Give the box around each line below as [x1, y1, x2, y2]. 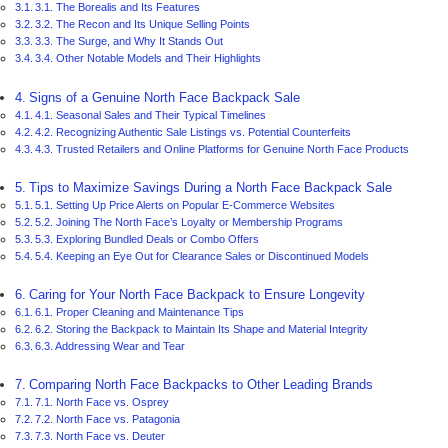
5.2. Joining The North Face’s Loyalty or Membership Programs [35, 215, 344, 228]
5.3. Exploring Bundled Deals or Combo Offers [35, 232, 260, 245]
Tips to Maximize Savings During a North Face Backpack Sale [28, 180, 392, 195]
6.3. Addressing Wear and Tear [35, 340, 186, 353]
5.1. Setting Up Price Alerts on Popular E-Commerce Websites [35, 198, 336, 211]
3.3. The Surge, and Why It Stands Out [35, 35, 224, 48]
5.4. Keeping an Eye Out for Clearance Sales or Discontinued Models [35, 249, 370, 262]
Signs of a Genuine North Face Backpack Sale [28, 90, 300, 105]
